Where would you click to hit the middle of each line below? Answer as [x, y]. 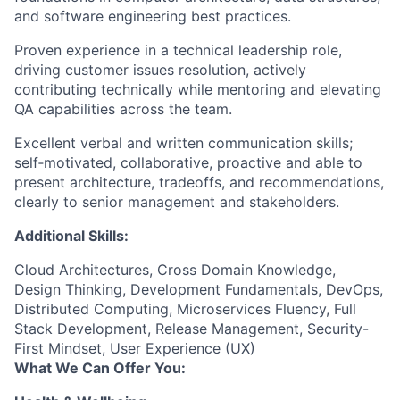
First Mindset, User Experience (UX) [135, 348]
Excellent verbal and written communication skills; [183, 143]
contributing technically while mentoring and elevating [198, 89]
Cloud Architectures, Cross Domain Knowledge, [175, 270]
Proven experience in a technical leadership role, [178, 50]
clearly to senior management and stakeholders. [177, 202]
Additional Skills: [71, 236]
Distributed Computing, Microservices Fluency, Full [185, 309]
